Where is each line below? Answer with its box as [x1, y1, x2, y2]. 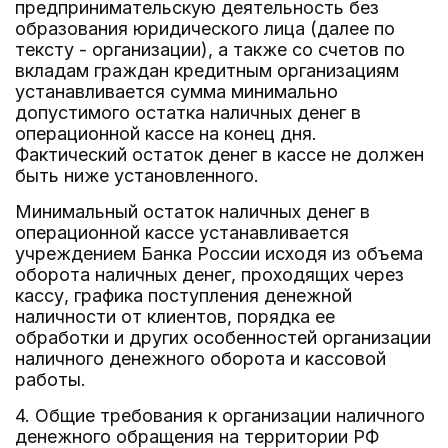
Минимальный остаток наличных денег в [15, 201, 370, 222]
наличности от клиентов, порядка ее [15, 306, 335, 327]
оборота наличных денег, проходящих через [15, 264, 404, 285]
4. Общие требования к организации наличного [15, 405, 425, 426]
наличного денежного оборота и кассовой [15, 348, 386, 369]
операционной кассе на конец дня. [15, 123, 317, 144]
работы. [15, 369, 86, 390]
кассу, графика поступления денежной [15, 285, 352, 306]
